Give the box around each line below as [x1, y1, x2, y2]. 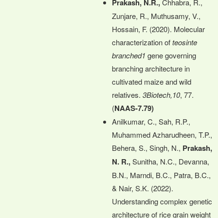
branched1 [112, 50, 145, 60]
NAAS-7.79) [114, 102, 154, 113]
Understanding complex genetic [112, 196, 212, 206]
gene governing [145, 50, 196, 60]
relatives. [112, 89, 141, 100]
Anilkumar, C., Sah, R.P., [112, 116, 190, 127]
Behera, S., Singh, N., [112, 142, 182, 153]
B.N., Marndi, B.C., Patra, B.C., [112, 169, 211, 180]
